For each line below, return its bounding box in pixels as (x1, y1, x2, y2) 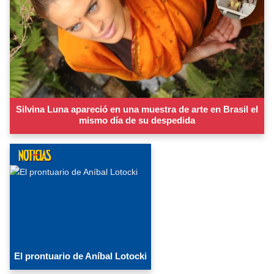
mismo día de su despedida (79, 114, 195, 125)
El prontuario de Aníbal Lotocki (14, 250, 147, 261)
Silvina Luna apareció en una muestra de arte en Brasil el (16, 103, 258, 114)
